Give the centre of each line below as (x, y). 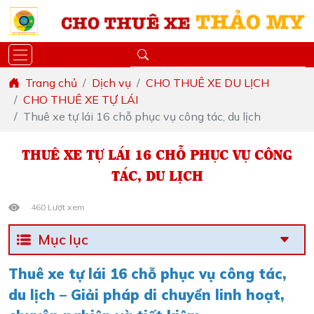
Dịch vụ (111, 83)
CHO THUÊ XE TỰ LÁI (81, 100)
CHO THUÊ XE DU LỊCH (207, 83)
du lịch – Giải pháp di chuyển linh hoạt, (146, 295)
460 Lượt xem (58, 207)
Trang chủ (51, 83)
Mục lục (63, 239)
